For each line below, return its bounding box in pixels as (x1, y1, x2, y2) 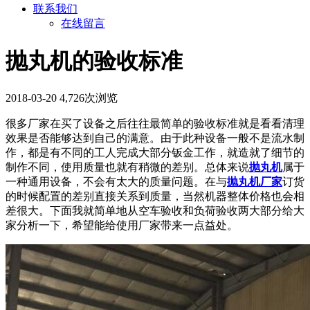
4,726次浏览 (60, 92, 118, 104)
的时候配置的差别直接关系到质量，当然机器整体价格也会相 (6, 190, 304, 203)
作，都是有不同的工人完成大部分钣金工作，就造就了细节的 (6, 147, 304, 159)
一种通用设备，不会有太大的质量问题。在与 (6, 176, 227, 188)
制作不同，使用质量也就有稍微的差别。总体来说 (6, 161, 249, 174)
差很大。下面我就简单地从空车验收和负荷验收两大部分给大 (6, 205, 304, 217)
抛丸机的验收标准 (6, 48, 183, 73)
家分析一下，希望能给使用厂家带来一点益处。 (6, 219, 238, 232)
